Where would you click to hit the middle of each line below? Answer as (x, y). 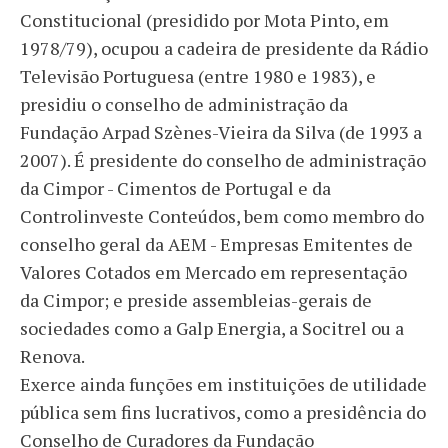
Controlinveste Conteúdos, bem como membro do (222, 215)
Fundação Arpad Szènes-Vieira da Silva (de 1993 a (221, 131)
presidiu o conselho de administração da (184, 103)
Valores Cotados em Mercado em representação (213, 271)
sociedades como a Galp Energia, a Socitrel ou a (212, 327)
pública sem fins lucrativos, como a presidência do (223, 411)
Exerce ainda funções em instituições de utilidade (223, 383)
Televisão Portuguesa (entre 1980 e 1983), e (198, 75)
